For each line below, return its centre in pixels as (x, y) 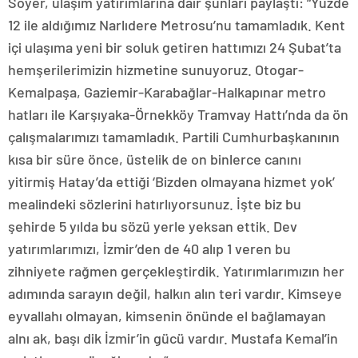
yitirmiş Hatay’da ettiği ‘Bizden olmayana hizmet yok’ (171, 181)
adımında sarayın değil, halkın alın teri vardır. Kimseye (175, 293)
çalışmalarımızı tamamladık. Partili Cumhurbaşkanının (174, 136)
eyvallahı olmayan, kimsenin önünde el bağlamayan (167, 315)
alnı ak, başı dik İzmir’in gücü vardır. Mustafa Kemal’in (173, 338)
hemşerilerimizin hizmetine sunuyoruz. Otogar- (156, 69)
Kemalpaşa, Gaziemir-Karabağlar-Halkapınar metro (167, 91)
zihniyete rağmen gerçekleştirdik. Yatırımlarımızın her (176, 270)
